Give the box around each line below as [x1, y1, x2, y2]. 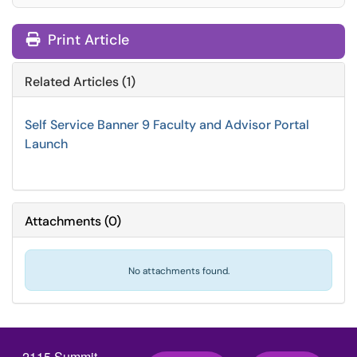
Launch [25, 135, 68, 152]
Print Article [44, 30, 129, 49]
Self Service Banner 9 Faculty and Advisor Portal [25, 116, 309, 133]
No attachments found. [127, 265, 229, 277]
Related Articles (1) [25, 73, 135, 90]
